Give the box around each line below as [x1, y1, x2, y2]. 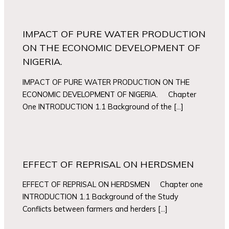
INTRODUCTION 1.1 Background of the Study [22, 192, 179, 202]
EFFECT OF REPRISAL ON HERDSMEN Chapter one [22, 179, 203, 190]
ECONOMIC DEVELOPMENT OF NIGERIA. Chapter [22, 89, 197, 99]
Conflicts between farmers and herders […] [22, 204, 168, 214]
